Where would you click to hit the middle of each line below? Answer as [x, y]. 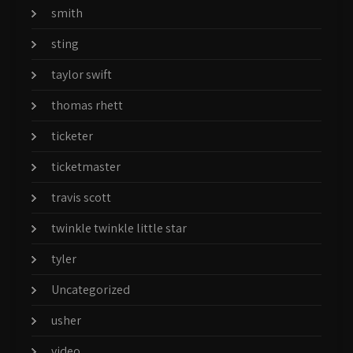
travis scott [81, 197]
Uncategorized [91, 289]
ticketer [72, 136]
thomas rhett [87, 105]
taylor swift [82, 74]
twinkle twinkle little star [119, 228]
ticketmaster [86, 166]
